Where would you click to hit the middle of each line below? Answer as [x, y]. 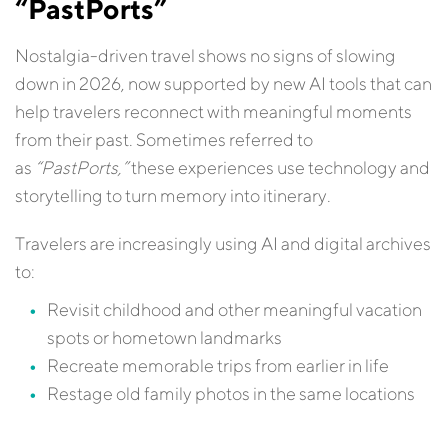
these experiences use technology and [279, 167]
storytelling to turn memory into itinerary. [173, 195]
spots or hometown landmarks [164, 337]
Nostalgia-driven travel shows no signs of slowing [205, 55]
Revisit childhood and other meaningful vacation [234, 309]
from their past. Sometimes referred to [164, 139]
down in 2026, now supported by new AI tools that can [223, 83]
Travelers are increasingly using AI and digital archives [223, 243]
